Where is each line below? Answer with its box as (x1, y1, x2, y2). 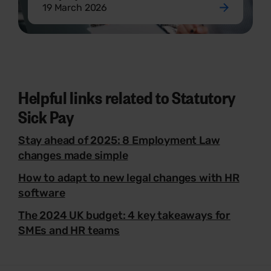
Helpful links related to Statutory (18, 85, 237, 109)
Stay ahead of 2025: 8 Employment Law (18, 134, 220, 148)
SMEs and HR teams (18, 224, 120, 238)
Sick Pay (18, 105, 74, 128)
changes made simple (18, 149, 128, 163)
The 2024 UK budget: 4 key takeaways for (18, 209, 230, 223)
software (18, 186, 65, 200)
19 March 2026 (42, 2, 108, 14)
